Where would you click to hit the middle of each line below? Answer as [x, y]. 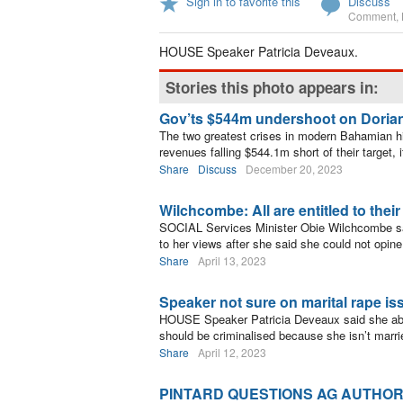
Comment [372, 16]
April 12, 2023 [232, 352]
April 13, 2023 [232, 260]
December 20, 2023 [294, 169]
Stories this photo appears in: [272, 87]
